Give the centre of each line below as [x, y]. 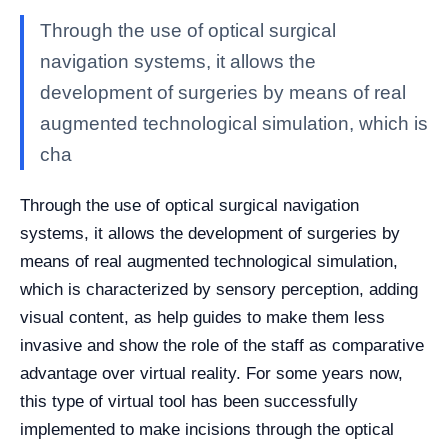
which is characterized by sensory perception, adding [219, 289]
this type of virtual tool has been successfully [189, 401]
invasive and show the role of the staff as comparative [222, 345]
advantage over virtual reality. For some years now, [211, 373]
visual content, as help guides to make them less [202, 317]
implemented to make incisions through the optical [207, 429]
